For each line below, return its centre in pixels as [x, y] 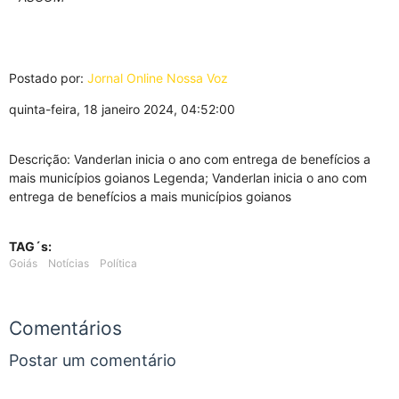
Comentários [65, 328]
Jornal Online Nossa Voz [158, 77]
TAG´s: [30, 246]
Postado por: [48, 77]
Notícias [69, 263]
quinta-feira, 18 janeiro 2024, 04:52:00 [122, 109]
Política [118, 263]
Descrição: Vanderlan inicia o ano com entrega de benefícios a [190, 159]
